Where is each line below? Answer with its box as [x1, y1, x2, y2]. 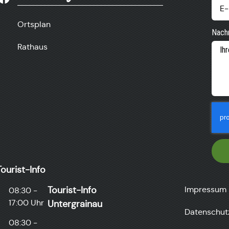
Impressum [184, 185, 226, 194]
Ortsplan [17, 19, 51, 29]
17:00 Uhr [9, 198, 44, 208]
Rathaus [17, 42, 48, 52]
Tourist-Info [48, 185, 97, 196]
